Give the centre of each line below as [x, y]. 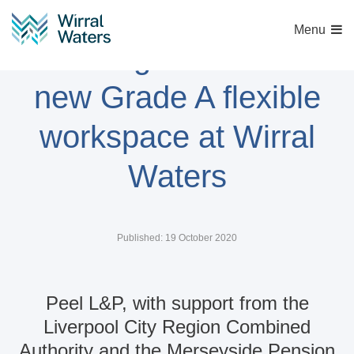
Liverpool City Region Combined [177, 327]
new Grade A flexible [177, 97]
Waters [177, 176]
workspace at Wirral [177, 137]
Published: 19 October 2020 [177, 238]
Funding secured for [177, 58]
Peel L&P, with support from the [177, 303]
